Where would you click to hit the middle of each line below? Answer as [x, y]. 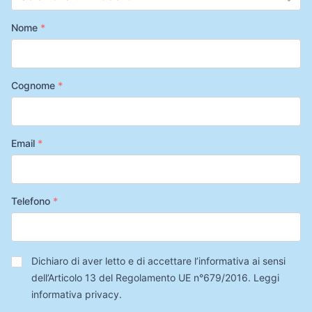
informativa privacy [75, 294]
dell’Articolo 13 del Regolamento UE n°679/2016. [142, 278]
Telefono [32, 201]
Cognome [34, 85]
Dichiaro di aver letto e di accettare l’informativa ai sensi [158, 261]
